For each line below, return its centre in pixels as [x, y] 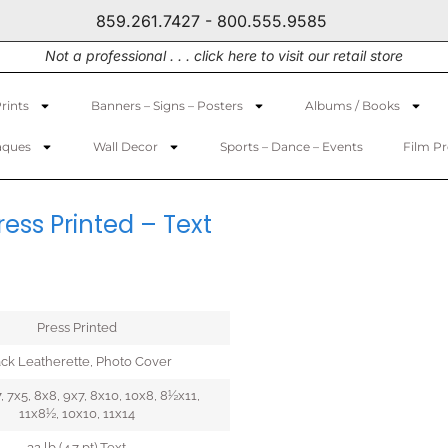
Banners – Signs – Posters [167, 106]
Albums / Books [352, 106]
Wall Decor [125, 147]
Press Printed [76, 327]
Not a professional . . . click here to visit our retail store [224, 55]
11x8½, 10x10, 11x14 [76, 413]
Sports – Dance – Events [291, 147]
